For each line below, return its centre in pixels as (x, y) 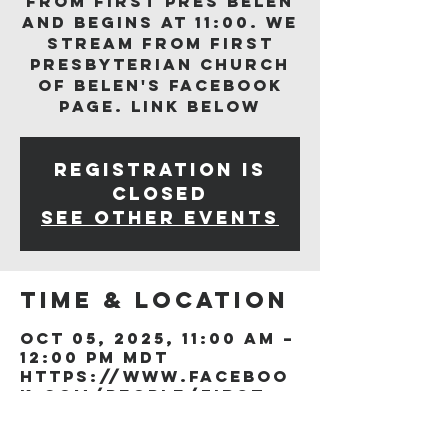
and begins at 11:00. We (160, 22)
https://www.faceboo (154, 376)
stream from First (160, 43)
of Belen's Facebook (160, 85)
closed (160, 193)
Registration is (160, 169)
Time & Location (154, 300)
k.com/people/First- (146, 395)
